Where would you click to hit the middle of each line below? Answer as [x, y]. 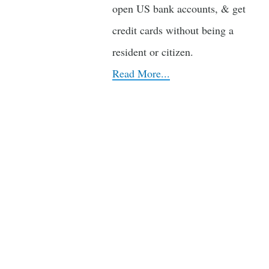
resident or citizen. [153, 52]
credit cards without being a [173, 30]
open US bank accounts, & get [179, 8]
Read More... [141, 73]
